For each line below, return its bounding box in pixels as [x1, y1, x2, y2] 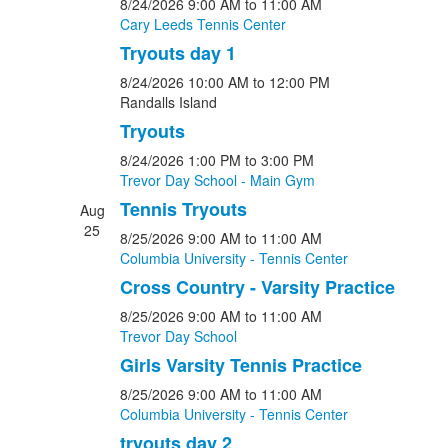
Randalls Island [119, 92, 217, 112]
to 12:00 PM [252, 72, 330, 92]
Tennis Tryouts [119, 196, 247, 222]
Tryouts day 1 [119, 40, 236, 66]
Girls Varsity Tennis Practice [119, 352, 362, 378]
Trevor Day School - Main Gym [119, 170, 315, 190]
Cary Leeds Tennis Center [119, 14, 286, 34]
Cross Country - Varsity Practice [119, 274, 395, 300]
